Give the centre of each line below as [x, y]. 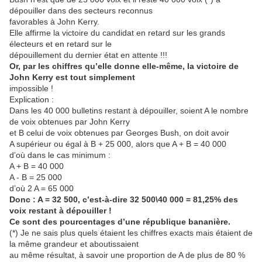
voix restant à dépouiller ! [61, 211]
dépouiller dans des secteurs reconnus [81, 11]
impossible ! [31, 88]
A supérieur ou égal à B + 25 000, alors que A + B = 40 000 [118, 144]
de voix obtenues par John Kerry [70, 122]
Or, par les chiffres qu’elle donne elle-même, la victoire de [124, 66]
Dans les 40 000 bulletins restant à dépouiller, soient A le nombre [129, 111]
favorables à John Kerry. [54, 22]
